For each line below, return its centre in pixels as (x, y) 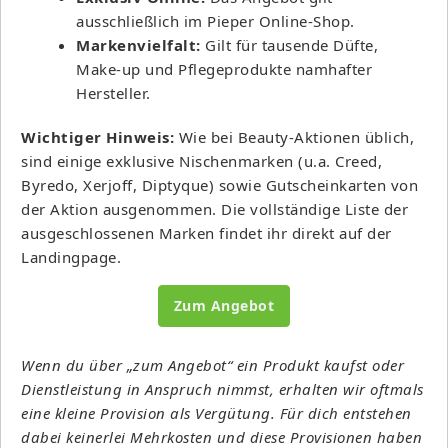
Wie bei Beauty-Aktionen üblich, (294, 136)
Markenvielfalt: (138, 44)
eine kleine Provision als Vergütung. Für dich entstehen (216, 412)
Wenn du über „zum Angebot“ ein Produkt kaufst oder (212, 364)
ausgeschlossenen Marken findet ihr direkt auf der (206, 232)
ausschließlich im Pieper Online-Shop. (215, 20)
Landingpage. (71, 256)
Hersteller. (113, 92)
